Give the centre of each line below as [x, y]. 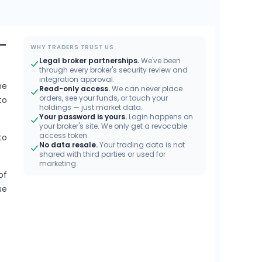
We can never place [147, 89]
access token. [64, 135]
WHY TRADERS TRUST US [72, 47]
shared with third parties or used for [102, 154]
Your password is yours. [83, 117]
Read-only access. [75, 89]
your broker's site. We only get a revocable [113, 126]
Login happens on [161, 117]
